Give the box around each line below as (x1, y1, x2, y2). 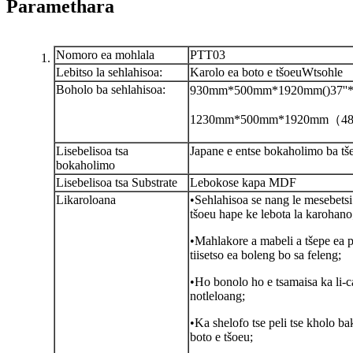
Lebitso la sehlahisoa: (56, 65, 162, 80)
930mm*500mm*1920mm (190, 84, 322, 98)
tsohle (314, 65, 343, 80)
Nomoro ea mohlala (56, 48, 154, 62)
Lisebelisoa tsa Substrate (56, 176, 177, 190)
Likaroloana (56, 193, 116, 207)
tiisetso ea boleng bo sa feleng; (190, 248, 341, 262)
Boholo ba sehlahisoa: (56, 83, 165, 97)
